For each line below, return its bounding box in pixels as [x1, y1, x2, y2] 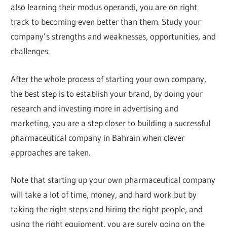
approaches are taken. [11, 146, 91, 158]
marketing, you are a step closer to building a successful [11, 117, 211, 128]
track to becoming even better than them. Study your [11, 16, 201, 27]
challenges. [11, 46, 50, 57]
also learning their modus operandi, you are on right [11, 2, 198, 13]
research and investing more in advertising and [11, 102, 179, 113]
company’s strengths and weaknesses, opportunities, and [11, 31, 216, 42]
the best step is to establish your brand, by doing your [11, 88, 203, 99]
